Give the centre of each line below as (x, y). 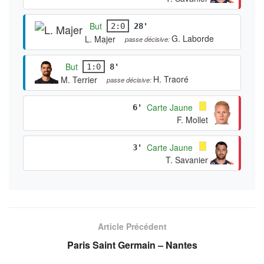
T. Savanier (187, 159)
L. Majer (100, 39)
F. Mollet (192, 119)
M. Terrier (79, 79)
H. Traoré (171, 79)
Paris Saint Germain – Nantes (132, 245)
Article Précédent (132, 226)
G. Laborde (193, 38)
